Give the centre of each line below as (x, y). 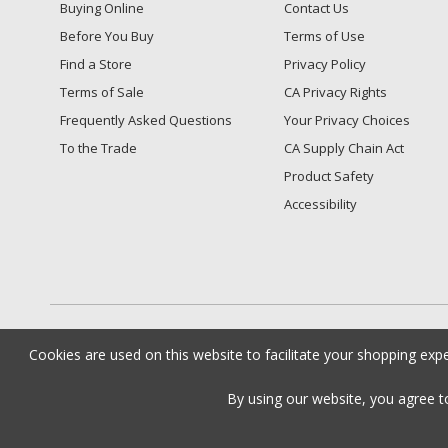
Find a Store (96, 63)
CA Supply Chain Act (343, 147)
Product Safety (328, 175)
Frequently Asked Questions (146, 119)
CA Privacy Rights (335, 91)
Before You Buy (107, 35)
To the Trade (98, 147)
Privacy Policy (324, 63)
